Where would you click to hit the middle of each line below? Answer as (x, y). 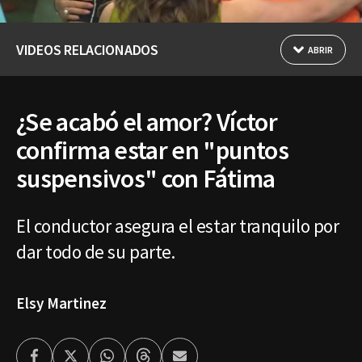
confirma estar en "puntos (152, 150)
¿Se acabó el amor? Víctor (147, 122)
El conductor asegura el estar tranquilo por (178, 225)
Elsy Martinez (61, 303)
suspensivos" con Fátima (146, 178)
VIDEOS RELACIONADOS (87, 49)
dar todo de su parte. (96, 251)
